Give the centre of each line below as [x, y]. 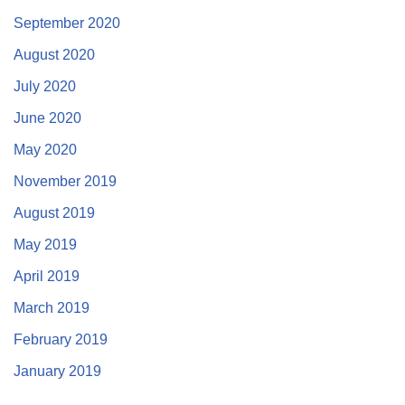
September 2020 [67, 23]
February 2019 [61, 339]
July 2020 [45, 86]
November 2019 [65, 181]
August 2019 [54, 213]
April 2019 [47, 276]
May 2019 [45, 245]
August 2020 [54, 55]
